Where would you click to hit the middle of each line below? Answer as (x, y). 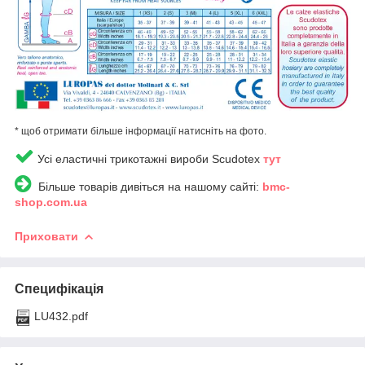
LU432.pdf (61, 316)
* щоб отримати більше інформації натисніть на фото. (141, 131)
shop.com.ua (51, 202)
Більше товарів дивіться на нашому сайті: (147, 186)
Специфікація (59, 288)
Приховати (46, 236)
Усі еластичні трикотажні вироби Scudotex (149, 158)
